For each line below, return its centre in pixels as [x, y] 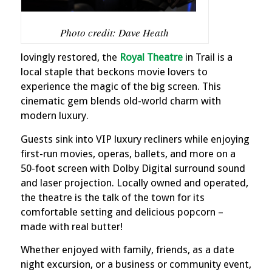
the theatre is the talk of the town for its [112, 197]
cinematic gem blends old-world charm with [121, 101]
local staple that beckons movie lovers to [114, 72]
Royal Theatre [151, 57]
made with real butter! [71, 226]
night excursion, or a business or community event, [136, 264]
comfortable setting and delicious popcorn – [122, 212]
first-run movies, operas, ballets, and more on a [128, 153]
